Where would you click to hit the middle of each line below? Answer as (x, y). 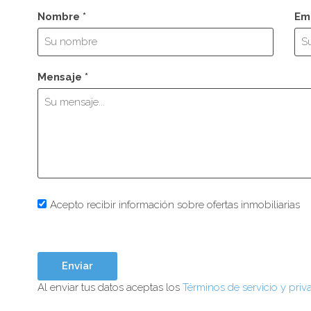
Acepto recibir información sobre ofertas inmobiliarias (175, 205)
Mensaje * (63, 77)
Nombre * (62, 17)
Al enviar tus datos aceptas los (110, 287)
